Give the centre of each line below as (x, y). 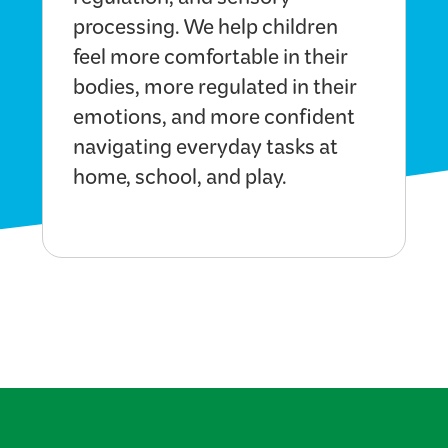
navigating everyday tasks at (206, 151)
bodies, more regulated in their (215, 91)
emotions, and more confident (214, 121)
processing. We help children (206, 31)
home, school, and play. (180, 181)
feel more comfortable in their (211, 61)
